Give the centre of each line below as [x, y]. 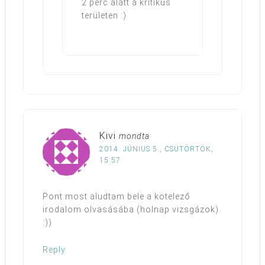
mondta [134, 136]
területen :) [104, 15]
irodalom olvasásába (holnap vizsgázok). [132, 209]
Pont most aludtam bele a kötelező [117, 196]
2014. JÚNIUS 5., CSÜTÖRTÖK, [156, 149]
